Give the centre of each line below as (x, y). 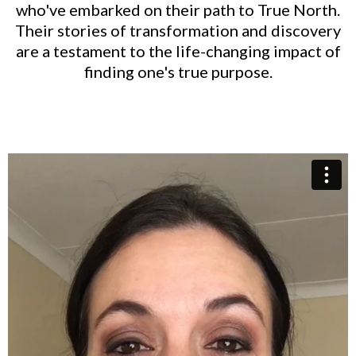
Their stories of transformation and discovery (178, 30)
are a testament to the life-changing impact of (178, 50)
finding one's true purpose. (178, 71)
